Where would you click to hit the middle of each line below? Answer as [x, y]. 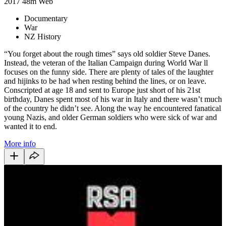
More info [20, 143]
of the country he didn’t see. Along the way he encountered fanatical [112, 108]
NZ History [43, 36]
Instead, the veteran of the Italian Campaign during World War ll [106, 63]
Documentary [46, 18]
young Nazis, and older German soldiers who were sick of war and [110, 117]
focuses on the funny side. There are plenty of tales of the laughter [109, 72]
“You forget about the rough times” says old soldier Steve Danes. [107, 53]
